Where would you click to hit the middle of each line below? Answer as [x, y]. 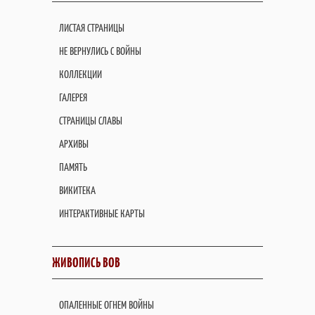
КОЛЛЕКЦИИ [81, 74]
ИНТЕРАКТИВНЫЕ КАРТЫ [102, 213]
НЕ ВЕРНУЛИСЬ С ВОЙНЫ [100, 51]
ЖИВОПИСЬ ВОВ [86, 263]
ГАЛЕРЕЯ [73, 97]
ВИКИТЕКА [77, 190]
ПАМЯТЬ [73, 167]
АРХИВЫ [74, 144]
